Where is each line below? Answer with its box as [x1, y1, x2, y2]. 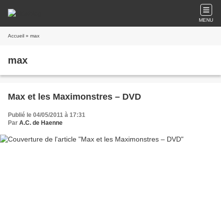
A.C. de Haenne [19, 119, 63, 126]
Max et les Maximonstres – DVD [8, 92, 141, 102]
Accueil [8, 33, 24, 38]
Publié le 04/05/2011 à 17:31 [8, 111, 85, 118]
